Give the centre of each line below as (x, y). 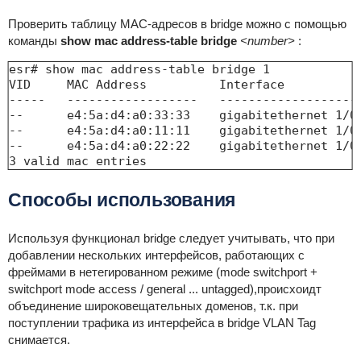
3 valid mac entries (77, 162)
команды (34, 41)
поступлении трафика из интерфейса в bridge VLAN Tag (162, 323)
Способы (52, 200)
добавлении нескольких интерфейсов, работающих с (156, 255)
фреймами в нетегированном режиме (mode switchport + (162, 272)
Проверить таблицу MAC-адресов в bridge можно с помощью (177, 24)
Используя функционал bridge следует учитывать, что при (171, 239)
